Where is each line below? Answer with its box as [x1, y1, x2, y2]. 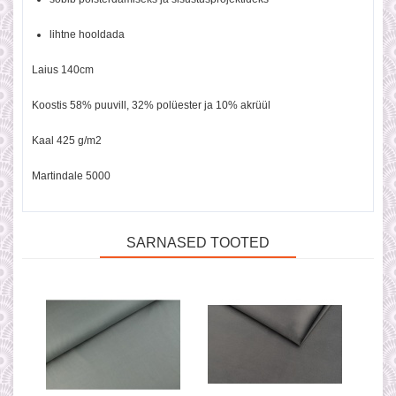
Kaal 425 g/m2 [32, 134, 102, 147]
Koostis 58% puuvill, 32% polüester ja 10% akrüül [32, 99, 270, 111]
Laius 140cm [32, 64, 94, 76]
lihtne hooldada [49, 28, 125, 41]
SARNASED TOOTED [126, 235, 270, 250]
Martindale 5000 [32, 170, 110, 182]
